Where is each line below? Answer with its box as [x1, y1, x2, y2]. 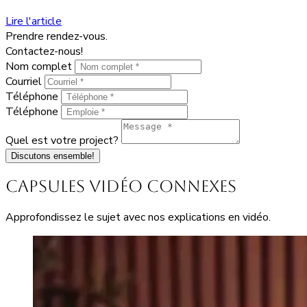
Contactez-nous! [5, 43, 83, 59]
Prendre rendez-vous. [5, 28, 108, 44]
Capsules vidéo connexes [5, 176, 236, 196]
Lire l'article [5, 13, 62, 29]
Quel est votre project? [5, 132, 121, 148]
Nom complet [5, 58, 75, 74]
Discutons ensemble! [11, 150, 95, 161]
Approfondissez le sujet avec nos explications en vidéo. [5, 209, 271, 225]
